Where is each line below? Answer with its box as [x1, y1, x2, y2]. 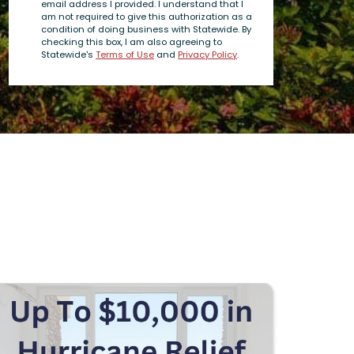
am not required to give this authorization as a [41, 10, 252, 23]
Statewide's [41, 48, 96, 61]
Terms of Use [96, 48, 154, 61]
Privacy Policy [178, 48, 237, 61]
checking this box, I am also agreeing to [41, 36, 222, 48]
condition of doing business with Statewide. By [41, 23, 251, 36]
